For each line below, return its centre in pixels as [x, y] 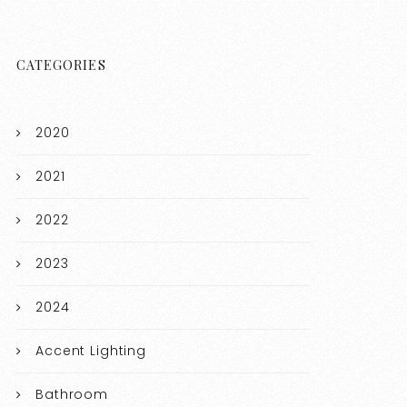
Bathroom [72, 395]
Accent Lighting [91, 351]
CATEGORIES [61, 65]
